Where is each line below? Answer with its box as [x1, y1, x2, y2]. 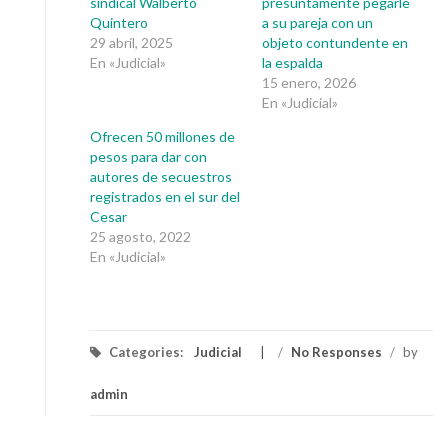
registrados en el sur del [90, 188, 240, 206]
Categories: [106, 344, 186, 361]
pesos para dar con [90, 148, 207, 166]
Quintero [90, 14, 148, 32]
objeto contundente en [261, 34, 408, 52]
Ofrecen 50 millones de [90, 128, 235, 146]
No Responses [291, 344, 382, 361]
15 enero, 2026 [261, 74, 356, 92]
